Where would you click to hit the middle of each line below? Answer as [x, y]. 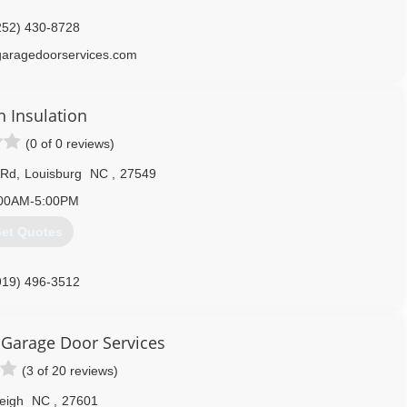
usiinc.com [33, 309]
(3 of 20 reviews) [70, 371]
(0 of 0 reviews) [70, 144]
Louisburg [53, 174]
